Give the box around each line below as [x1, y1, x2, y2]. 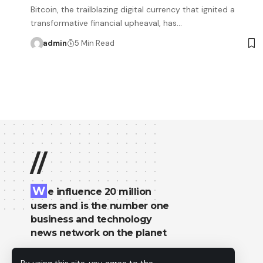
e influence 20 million [47, 186, 151, 197]
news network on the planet [31, 227, 166, 238]
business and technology [31, 214, 152, 225]
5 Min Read [74, 38, 114, 48]
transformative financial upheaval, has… [31, 18, 182, 28]
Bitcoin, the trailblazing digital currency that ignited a [31, 4, 235, 15]
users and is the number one [31, 200, 169, 211]
